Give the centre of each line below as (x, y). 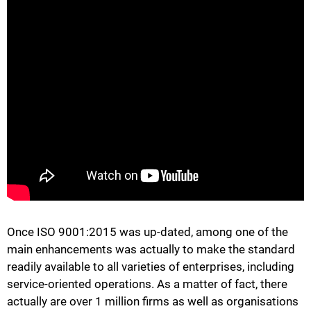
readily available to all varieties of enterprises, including (151, 266)
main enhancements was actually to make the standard (151, 249)
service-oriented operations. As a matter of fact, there (147, 284)
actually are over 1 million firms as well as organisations (153, 301)
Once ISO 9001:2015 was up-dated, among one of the (148, 232)
